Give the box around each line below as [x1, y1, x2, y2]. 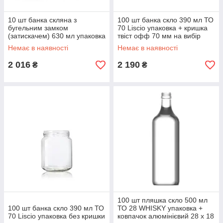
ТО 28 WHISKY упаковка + [117, 204, 203, 212]
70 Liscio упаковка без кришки [8, 212, 105, 220]
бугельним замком [8, 24, 68, 32]
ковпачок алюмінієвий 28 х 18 [117, 212, 214, 220]
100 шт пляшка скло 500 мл [117, 196, 208, 204]
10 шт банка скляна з [8, 16, 77, 24]
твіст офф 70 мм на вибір [117, 32, 201, 40]
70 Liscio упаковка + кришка [117, 24, 208, 32]
